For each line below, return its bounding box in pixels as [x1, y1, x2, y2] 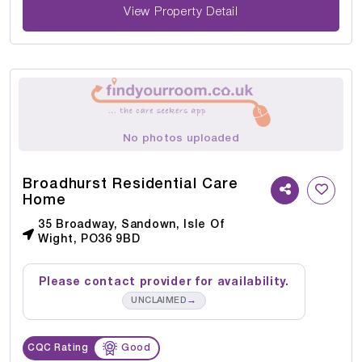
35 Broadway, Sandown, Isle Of [38, 220, 225, 231]
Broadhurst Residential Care [23, 178, 239, 192]
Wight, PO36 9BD [38, 234, 141, 246]
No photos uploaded [123, 133, 239, 145]
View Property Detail [124, 6, 238, 19]
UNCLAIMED [131, 297, 187, 305]
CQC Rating [27, 343, 88, 353]
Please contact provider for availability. [39, 277, 289, 288]
